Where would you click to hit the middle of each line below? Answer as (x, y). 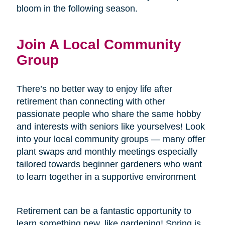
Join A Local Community (99, 44)
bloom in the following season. (77, 8)
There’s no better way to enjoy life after (94, 89)
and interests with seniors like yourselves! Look (110, 126)
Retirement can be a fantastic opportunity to (104, 211)
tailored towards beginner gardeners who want (109, 164)
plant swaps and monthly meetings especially (107, 151)
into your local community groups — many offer (111, 139)
